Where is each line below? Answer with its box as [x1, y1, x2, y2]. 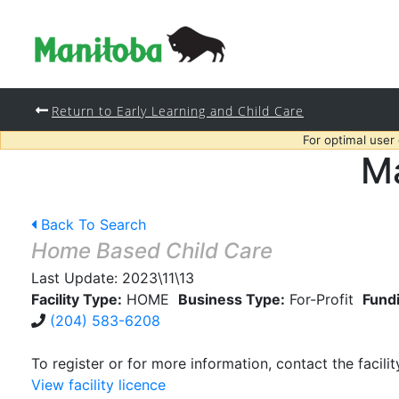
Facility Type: [31, 290, 122, 308]
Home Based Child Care [31, 238, 273, 264]
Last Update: [31, 269, 122, 287]
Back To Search [41, 216, 146, 233]
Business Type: [178, 290, 285, 308]
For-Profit [289, 290, 354, 308]
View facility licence [31, 376, 166, 394]
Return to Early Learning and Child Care [52, 102, 304, 119]
